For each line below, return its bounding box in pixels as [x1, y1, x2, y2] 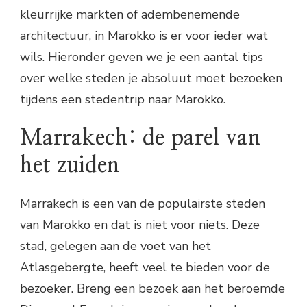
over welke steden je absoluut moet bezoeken [20, 69, 282, 86]
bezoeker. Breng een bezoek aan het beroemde [20, 280, 285, 297]
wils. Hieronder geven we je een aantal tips [20, 48, 263, 65]
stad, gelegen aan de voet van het [20, 238, 211, 255]
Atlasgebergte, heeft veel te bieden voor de [20, 259, 270, 276]
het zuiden [20, 154, 120, 177]
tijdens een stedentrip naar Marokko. [20, 90, 225, 108]
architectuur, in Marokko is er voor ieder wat [20, 27, 268, 44]
